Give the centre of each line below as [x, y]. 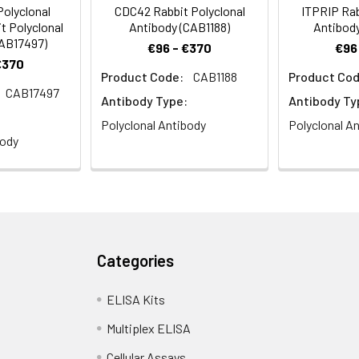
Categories [136, 261]
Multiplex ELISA [149, 329]
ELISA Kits [136, 300]
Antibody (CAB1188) [179, 27]
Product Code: [142, 77]
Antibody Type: [144, 101]
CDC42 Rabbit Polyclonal [179, 11]
